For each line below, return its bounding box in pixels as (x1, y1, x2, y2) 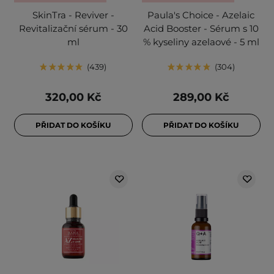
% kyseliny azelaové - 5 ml (143, 36, 259, 48)
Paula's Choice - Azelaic (147, 9, 254, 21)
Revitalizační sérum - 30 (18, 23, 128, 35)
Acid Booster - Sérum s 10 (143, 23, 259, 35)
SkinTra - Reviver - (32, 9, 114, 21)
